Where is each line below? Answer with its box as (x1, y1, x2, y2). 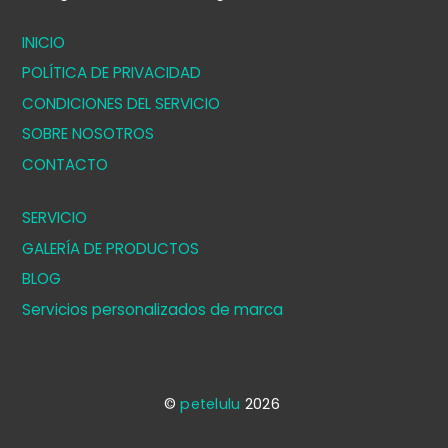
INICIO (22, 31, 66, 53)
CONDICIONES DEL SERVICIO (22, 92, 221, 114)
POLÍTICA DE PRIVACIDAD (22, 62, 202, 84)
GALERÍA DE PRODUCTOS (22, 237, 200, 259)
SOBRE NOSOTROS (22, 123, 155, 145)
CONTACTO (22, 153, 109, 175)
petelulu (180, 393, 241, 414)
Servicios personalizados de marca (22, 298, 284, 320)
